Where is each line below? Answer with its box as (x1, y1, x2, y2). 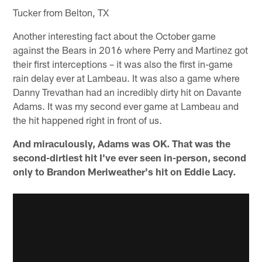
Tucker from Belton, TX (13, 6, 109, 18)
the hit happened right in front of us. (13, 113, 163, 126)
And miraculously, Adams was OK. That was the (13, 137, 231, 149)
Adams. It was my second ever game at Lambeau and (13, 99, 239, 112)
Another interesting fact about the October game (13, 29, 216, 42)
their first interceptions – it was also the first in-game (13, 57, 233, 70)
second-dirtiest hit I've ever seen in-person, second (13, 151, 247, 163)
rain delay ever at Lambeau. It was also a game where (13, 71, 240, 84)
